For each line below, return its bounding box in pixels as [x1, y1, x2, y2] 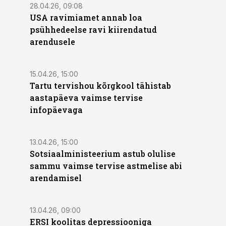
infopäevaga [30, 104, 83, 115]
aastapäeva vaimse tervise [30, 92, 143, 103]
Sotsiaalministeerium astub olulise [30, 148, 176, 159]
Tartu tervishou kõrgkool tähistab [30, 80, 171, 91]
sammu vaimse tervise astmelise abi [30, 160, 182, 171]
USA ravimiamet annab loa [30, 12, 142, 23]
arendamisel [30, 173, 82, 183]
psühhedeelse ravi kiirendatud [30, 24, 157, 35]
